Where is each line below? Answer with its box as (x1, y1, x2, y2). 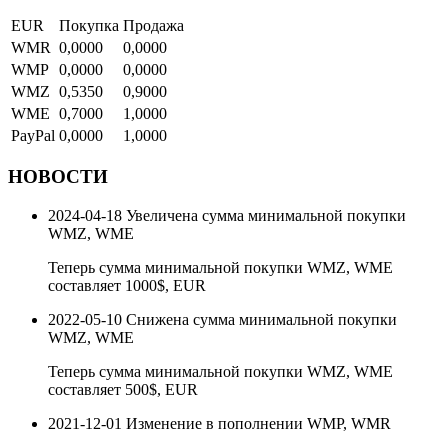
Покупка (59, 16, 119, 34)
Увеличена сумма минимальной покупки (126, 207, 406, 225)
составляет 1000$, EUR (48, 277, 206, 295)
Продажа (123, 16, 184, 34)
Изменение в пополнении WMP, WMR (126, 415, 391, 433)
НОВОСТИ (8, 166, 108, 188)
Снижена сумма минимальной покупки (126, 311, 397, 329)
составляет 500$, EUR (48, 381, 198, 399)
